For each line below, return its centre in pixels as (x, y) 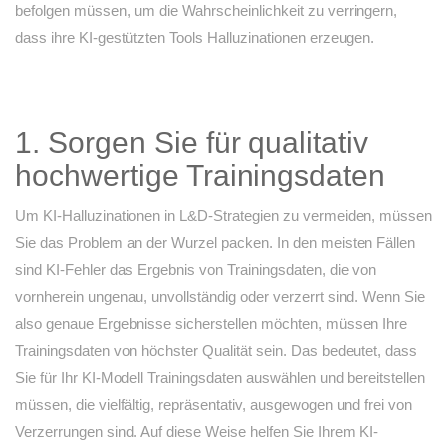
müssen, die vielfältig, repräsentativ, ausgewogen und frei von (214, 405)
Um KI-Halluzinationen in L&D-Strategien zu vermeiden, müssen (224, 216)
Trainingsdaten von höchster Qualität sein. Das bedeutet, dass (216, 351)
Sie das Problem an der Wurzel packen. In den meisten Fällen (215, 243)
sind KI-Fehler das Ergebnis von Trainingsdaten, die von (196, 270)
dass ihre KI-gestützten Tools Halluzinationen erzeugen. (195, 38)
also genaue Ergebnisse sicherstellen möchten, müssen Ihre (211, 324)
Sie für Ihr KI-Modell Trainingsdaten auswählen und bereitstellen (220, 378)
